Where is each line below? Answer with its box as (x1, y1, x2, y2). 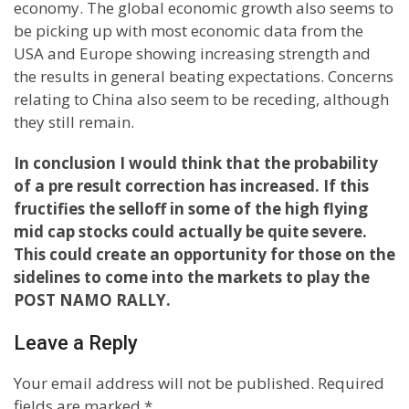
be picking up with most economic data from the (14, 20, 363, 41)
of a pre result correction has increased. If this (14, 175, 369, 196)
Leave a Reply (14, 331, 138, 354)
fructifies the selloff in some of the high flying (14, 198, 368, 219)
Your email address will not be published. (14, 372, 314, 393)
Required (318, 372, 384, 393)
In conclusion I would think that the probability (14, 152, 378, 173)
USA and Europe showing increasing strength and (14, 43, 371, 64)
